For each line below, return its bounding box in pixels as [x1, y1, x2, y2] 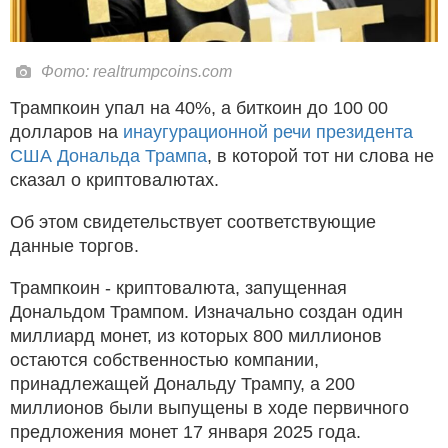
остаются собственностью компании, [10, 349, 319, 370]
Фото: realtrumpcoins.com [41, 62, 232, 80]
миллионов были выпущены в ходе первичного [10, 397, 409, 418]
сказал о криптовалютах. [10, 169, 219, 190]
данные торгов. [10, 235, 139, 256]
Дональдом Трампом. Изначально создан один [10, 301, 403, 322]
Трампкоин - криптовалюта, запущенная [10, 277, 347, 298]
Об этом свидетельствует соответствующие [10, 211, 376, 232]
